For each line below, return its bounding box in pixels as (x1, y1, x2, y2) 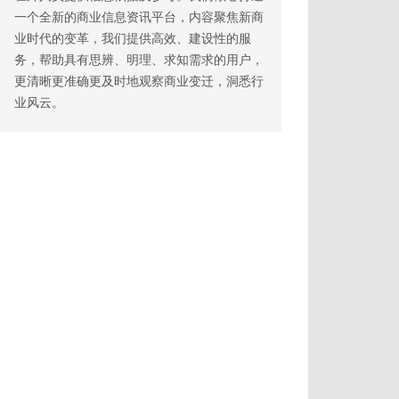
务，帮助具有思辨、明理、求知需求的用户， (14, 53, 264, 67)
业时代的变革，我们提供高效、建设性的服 (14, 32, 251, 45)
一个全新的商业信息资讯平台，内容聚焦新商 (14, 11, 264, 24)
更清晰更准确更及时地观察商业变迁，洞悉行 (14, 75, 264, 88)
